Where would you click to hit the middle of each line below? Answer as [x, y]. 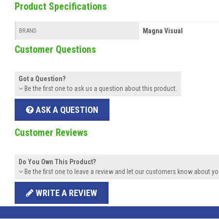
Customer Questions [55, 49]
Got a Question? [42, 79]
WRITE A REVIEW [65, 193]
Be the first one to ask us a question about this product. [100, 89]
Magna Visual [163, 31]
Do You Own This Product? [57, 162]
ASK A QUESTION [66, 109]
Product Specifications [61, 7]
